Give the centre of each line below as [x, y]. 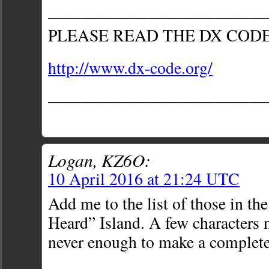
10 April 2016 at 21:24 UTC [144, 179]
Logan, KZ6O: [99, 160]
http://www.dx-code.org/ [130, 68]
